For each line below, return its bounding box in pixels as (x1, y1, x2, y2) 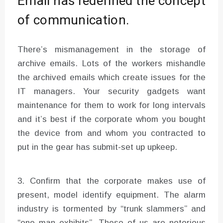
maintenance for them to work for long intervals (17, 101, 206, 111)
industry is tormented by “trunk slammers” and (17, 204, 206, 214)
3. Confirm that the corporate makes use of (17, 176, 206, 186)
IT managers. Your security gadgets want (17, 87, 206, 97)
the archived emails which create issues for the (17, 73, 206, 83)
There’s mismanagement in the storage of (17, 45, 206, 55)
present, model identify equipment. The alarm (17, 190, 206, 200)
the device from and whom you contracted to (17, 128, 206, 138)
